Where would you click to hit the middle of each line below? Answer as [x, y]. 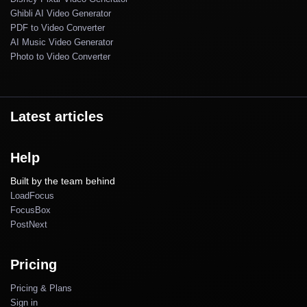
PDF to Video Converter [58, 27]
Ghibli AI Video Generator [61, 13]
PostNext [29, 224]
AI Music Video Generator [62, 42]
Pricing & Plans [41, 288]
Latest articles [57, 116]
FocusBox [30, 210]
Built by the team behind [63, 181]
